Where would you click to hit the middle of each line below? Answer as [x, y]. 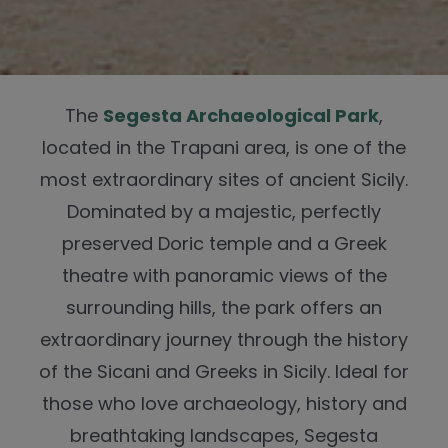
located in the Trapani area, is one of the [224, 148]
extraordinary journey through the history [224, 340]
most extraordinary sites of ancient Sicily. [224, 180]
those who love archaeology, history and [224, 404]
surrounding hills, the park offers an [224, 308]
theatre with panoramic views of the [224, 276]
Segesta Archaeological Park [241, 116]
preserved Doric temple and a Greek [224, 244]
